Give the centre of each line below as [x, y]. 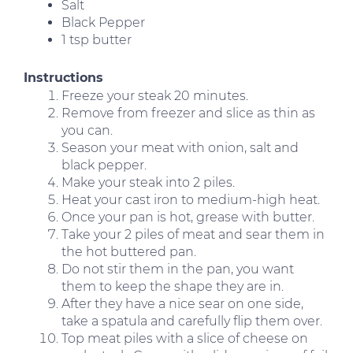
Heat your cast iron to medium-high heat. [191, 199]
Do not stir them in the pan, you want [178, 269]
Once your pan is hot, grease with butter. [188, 217]
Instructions [63, 77]
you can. [87, 130]
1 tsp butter [97, 39]
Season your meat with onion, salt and [180, 147]
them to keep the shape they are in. [173, 286]
